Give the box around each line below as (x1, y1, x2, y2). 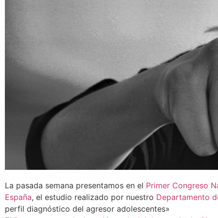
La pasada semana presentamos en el (5, 180, 146, 190)
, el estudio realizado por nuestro (32, 192, 156, 202)
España (5, 192, 32, 202)
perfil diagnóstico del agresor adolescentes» (5, 203, 170, 214)
